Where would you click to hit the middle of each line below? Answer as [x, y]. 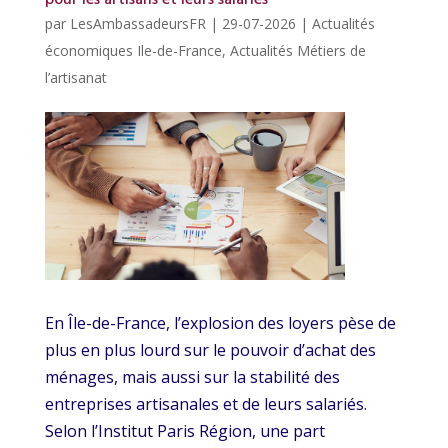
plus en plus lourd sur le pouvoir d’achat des [210, 350]
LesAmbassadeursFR [137, 23]
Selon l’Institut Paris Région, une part [184, 431]
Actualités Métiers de [297, 50]
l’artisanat [75, 77]
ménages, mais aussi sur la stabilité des [192, 377]
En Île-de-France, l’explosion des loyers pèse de [220, 323]
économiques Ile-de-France [133, 50]
